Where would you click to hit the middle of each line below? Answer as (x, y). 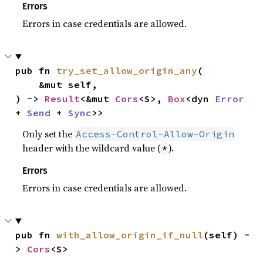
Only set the (49, 134)
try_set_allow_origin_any (127, 70)
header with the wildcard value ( (92, 148)
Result (63, 99)
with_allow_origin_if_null (130, 235)
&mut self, (27, 85)
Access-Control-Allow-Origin (155, 134)
